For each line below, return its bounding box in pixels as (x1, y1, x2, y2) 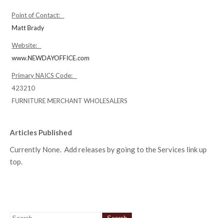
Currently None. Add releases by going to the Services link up (10, 145, 207, 154)
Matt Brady (12, 24, 44, 32)
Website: (12, 41, 41, 49)
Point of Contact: (12, 11, 64, 19)
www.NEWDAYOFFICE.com (12, 54, 90, 62)
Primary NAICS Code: (12, 72, 77, 79)
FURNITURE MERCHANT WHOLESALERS (12, 97, 127, 105)
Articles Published (10, 128, 72, 137)
